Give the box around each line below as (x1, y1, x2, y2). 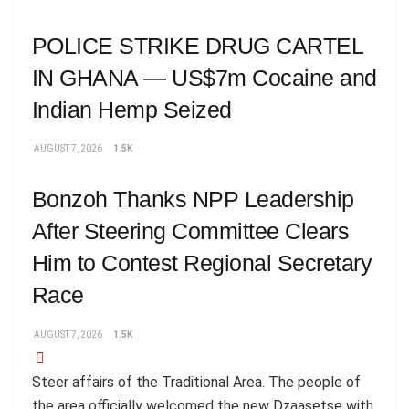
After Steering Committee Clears (32, 218, 350, 245)
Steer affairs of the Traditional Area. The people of (32, 372, 361, 391)
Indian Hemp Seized (32, 96, 232, 122)
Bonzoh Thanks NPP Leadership (32, 186, 354, 213)
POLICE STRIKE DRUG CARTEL (32, 32, 363, 58)
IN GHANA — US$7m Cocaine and (32, 64, 377, 90)
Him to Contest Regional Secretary (32, 250, 372, 277)
